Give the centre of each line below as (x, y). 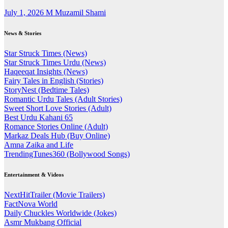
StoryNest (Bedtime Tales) (47, 90)
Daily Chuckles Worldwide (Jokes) (60, 213)
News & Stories (23, 33)
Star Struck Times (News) (46, 53)
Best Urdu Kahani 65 (38, 118)
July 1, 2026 (25, 13)
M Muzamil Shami (76, 13)
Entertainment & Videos (34, 175)
